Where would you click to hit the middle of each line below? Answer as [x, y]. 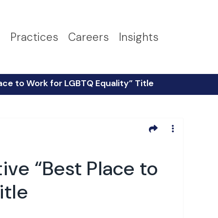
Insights [139, 37]
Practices [34, 37]
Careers [89, 37]
